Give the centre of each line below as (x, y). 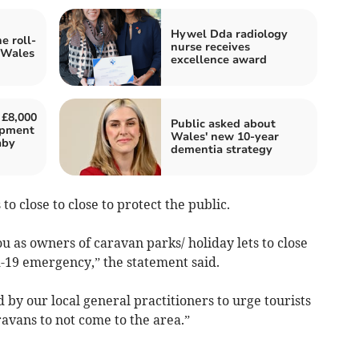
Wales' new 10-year (225, 137)
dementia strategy (222, 150)
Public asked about (223, 124)
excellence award (219, 60)
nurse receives (210, 47)
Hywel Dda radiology (229, 34)
